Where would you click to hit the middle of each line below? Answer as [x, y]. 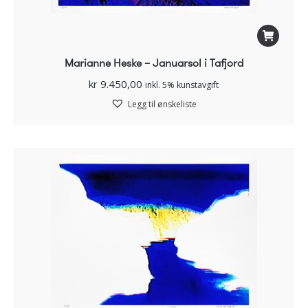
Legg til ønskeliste [162, 104]
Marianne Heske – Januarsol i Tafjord [154, 63]
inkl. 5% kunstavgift [182, 85]
